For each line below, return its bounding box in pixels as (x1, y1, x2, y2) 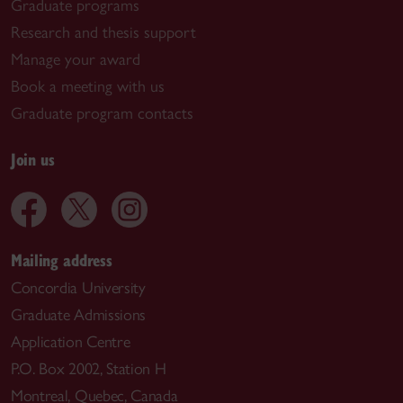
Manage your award (11, 49, 140, 69)
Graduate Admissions (11, 304, 147, 325)
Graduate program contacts (11, 103, 193, 123)
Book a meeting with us (11, 76, 165, 96)
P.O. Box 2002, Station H (11, 358, 166, 379)
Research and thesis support (11, 22, 196, 42)
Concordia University (11, 277, 146, 298)
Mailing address (11, 247, 112, 271)
